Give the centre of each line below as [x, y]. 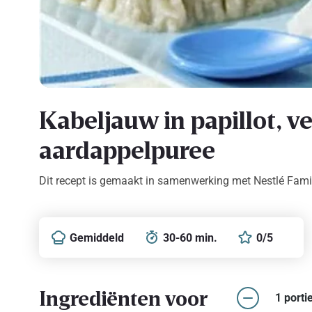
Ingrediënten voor [124, 298]
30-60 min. [190, 237]
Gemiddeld [97, 237]
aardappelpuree [127, 149]
